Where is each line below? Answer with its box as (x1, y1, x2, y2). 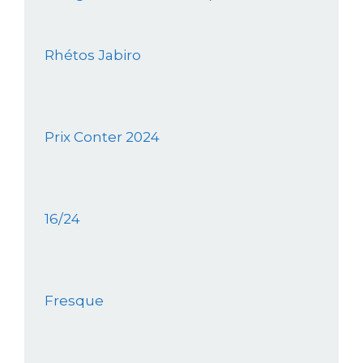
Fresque (45, 293, 104, 310)
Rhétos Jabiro (45, 47, 141, 64)
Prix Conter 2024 (45, 129, 160, 146)
